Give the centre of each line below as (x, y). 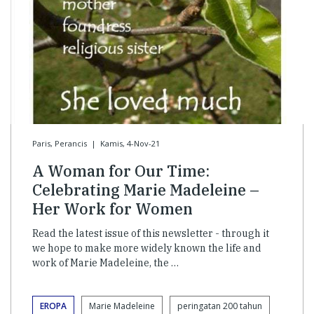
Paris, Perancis (60, 143)
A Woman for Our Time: (121, 170)
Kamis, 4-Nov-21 (130, 143)
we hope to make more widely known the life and (147, 248)
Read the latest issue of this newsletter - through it (151, 233)
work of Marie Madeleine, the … (105, 262)
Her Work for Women (112, 208)
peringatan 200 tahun (220, 306)
